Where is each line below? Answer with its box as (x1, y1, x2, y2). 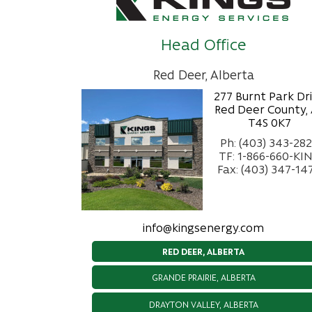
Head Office (160, 34, 247, 54)
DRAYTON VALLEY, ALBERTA (148, 298, 258, 310)
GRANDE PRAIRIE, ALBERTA (151, 271, 256, 283)
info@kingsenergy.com (143, 219, 264, 235)
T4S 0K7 (247, 114, 291, 130)
